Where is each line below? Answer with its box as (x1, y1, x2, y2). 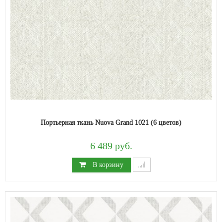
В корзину (90, 160, 123, 168)
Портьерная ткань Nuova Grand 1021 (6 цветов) (41, 118, 181, 126)
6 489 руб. (90, 140, 132, 152)
